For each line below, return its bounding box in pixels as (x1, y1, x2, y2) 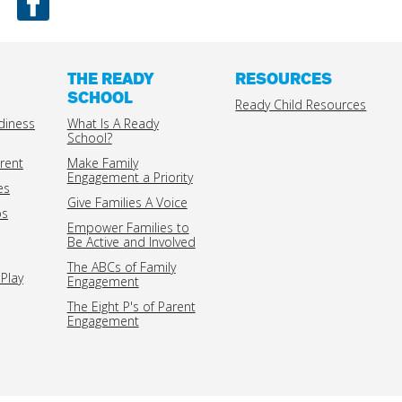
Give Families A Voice (66, 194, 188, 212)
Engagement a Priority (66, 169, 193, 187)
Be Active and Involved (66, 233, 196, 251)
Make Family (66, 154, 138, 172)
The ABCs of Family (66, 258, 176, 276)
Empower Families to (66, 219, 189, 237)
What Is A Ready (66, 115, 159, 133)
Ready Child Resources (235, 96, 367, 114)
